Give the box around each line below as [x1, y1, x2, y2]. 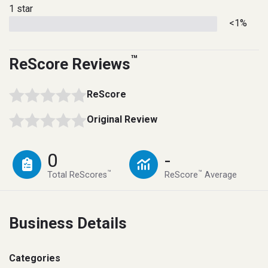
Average [202, 170, 237, 181]
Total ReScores [47, 170, 108, 181]
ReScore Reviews [9, 55, 130, 74]
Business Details [9, 214, 127, 233]
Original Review [87, 114, 157, 126]
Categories [9, 252, 60, 264]
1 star [9, 3, 33, 15]
